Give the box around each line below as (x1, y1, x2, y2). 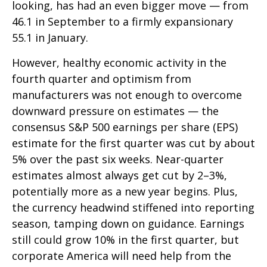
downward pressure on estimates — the (12, 103, 219, 118)
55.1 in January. (12, 30, 88, 45)
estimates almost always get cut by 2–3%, (12, 167, 227, 182)
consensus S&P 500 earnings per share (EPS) (12, 119, 238, 134)
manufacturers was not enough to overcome (12, 87, 242, 102)
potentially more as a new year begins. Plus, (12, 184, 238, 198)
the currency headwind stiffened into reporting (12, 200, 254, 215)
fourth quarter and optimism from (12, 71, 191, 86)
